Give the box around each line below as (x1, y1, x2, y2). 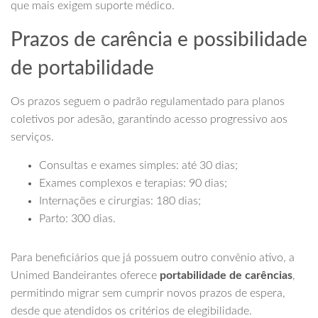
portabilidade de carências (160, 270, 292, 282)
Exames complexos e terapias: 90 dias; (39, 177, 227, 190)
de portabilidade (11, 58, 154, 79)
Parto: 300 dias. (39, 213, 116, 225)
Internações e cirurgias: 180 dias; (39, 195, 201, 207)
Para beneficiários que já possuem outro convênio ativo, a (11, 252, 295, 264)
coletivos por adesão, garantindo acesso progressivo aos (11, 114, 287, 126)
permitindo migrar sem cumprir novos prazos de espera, (11, 287, 285, 300)
